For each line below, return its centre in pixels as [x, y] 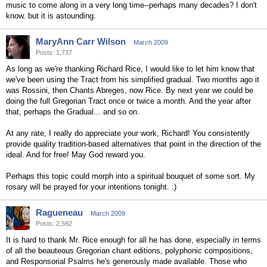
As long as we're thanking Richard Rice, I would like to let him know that [130, 69]
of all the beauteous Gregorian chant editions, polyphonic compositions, [129, 251]
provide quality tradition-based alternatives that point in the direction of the [133, 144]
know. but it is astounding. [51, 16]
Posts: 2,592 [54, 223]
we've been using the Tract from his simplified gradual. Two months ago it [133, 80]
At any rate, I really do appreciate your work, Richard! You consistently [128, 133]
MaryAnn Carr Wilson [81, 41]
